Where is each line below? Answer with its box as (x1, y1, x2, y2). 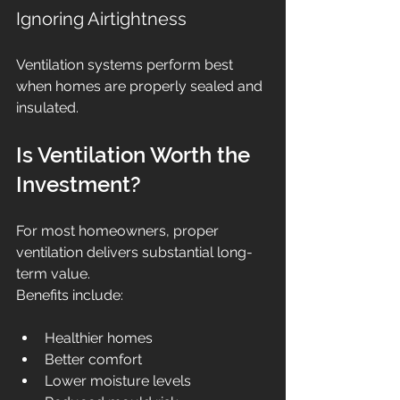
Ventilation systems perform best (16, 56, 237, 74)
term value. (16, 265, 90, 283)
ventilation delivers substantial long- (16, 244, 253, 262)
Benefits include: (16, 287, 123, 304)
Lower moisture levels (45, 372, 191, 390)
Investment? (16, 171, 141, 198)
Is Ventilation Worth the (16, 142, 255, 169)
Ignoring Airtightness (16, 8, 187, 30)
